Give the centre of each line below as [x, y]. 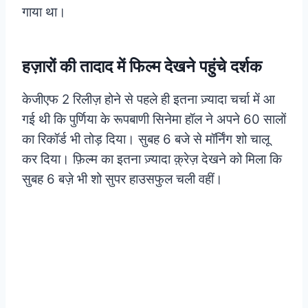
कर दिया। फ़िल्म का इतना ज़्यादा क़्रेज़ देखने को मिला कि [152, 159]
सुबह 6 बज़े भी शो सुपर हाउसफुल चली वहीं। [122, 179]
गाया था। [44, 12]
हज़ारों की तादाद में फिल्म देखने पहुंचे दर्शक [142, 66]
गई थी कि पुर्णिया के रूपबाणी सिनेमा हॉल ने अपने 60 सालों [154, 119]
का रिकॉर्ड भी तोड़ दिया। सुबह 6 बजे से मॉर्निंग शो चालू [146, 139]
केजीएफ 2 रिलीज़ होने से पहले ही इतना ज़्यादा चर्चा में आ [148, 99]
